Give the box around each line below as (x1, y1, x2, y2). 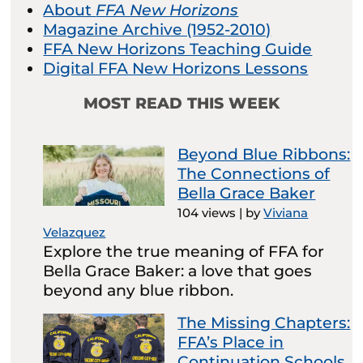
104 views (177, 205, 237, 221)
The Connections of (177, 164, 331, 184)
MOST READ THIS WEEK (83, 94, 280, 113)
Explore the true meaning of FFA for (43, 242, 325, 262)
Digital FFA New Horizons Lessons (43, 59, 309, 79)
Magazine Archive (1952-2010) (43, 20, 271, 40)
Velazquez (43, 224, 106, 241)
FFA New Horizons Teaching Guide (43, 40, 313, 59)
